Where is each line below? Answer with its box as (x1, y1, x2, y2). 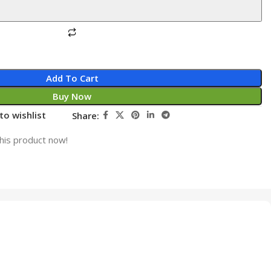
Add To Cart (45, 72, 99, 84)
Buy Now (53, 90, 92, 102)
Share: (72, 109, 100, 122)
